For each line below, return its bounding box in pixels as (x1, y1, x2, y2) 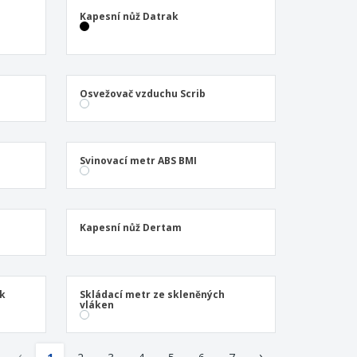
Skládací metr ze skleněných (79, 288, 225, 301)
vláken (79, 298, 114, 312)
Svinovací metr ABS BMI (79, 154, 197, 167)
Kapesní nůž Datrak (79, 10, 178, 23)
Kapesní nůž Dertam (79, 221, 182, 234)
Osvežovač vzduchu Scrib (79, 87, 206, 100)
